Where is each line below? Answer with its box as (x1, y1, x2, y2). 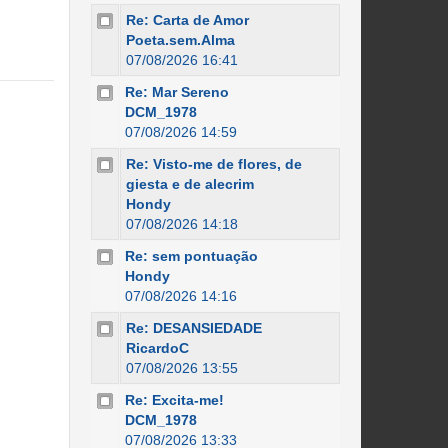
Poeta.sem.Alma (125, 32, 235, 48)
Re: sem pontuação (124, 248, 258, 264)
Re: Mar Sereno (124, 84, 229, 100)
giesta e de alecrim (125, 176, 254, 192)
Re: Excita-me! (124, 392, 224, 408)
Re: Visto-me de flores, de (125, 156, 302, 172)
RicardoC (125, 340, 189, 356)
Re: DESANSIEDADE (125, 320, 262, 336)
